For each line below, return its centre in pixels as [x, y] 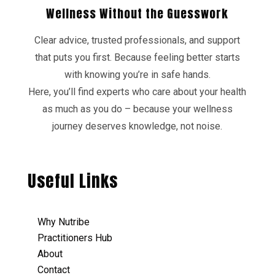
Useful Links [72, 180]
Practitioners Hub [75, 238]
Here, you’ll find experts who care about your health [137, 91]
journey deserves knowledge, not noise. [137, 126]
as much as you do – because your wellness [137, 109]
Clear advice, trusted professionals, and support [137, 40]
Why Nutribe [63, 222]
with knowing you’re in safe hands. [137, 74]
